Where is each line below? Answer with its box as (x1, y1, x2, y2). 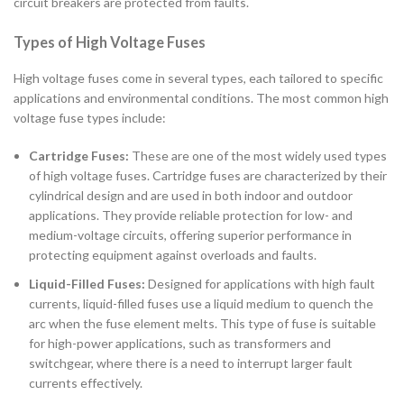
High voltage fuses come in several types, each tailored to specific (14, 70, 383, 87)
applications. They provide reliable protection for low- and (29, 207, 353, 224)
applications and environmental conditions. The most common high (14, 90, 389, 106)
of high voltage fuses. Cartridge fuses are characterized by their (29, 168, 387, 184)
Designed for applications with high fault (145, 276, 375, 292)
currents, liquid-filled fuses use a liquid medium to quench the (29, 296, 373, 312)
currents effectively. (29, 375, 142, 391)
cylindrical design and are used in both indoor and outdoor (29, 188, 353, 204)
